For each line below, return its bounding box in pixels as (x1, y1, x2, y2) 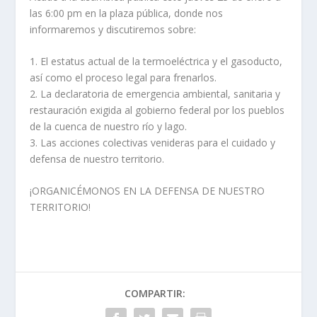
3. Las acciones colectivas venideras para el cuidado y (30, 135, 276, 149)
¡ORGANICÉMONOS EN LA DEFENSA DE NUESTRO (30, 184, 265, 198)
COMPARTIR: (125, 287, 185, 301)
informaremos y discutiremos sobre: (30, 22, 197, 36)
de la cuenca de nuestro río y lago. (30, 119, 188, 133)
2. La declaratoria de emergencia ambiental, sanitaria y (30, 86, 281, 100)
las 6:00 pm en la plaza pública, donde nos (30, 6, 224, 20)
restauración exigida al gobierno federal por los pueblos (30, 103, 285, 117)
